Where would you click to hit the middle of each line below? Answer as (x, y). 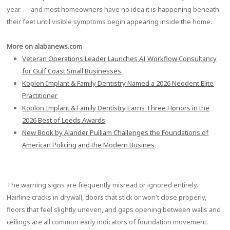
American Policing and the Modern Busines (89, 145)
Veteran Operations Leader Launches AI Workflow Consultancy (120, 59)
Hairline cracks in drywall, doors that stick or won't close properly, (107, 197)
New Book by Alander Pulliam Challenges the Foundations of (116, 132)
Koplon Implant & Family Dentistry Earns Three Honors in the (116, 108)
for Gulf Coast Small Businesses (72, 71)
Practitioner (40, 95)
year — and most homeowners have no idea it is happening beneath (113, 9)
